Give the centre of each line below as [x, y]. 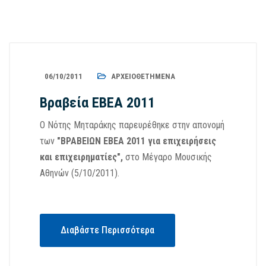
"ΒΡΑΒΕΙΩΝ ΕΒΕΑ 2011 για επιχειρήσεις [137, 141]
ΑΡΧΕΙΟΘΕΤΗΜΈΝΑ [143, 76]
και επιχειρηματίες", [83, 157]
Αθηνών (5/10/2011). [80, 173]
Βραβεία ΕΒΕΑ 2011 [97, 103]
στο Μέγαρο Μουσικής [169, 157]
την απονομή [201, 125]
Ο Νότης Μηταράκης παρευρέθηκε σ [109, 125]
